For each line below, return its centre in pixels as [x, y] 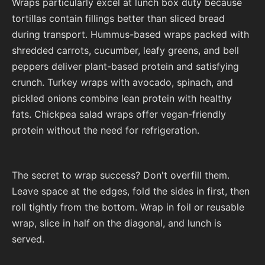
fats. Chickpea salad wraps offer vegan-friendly [119, 114]
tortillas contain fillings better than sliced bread [118, 18]
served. [28, 239]
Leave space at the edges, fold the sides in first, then [131, 191]
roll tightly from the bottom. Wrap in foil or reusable [128, 207]
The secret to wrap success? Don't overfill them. [121, 175]
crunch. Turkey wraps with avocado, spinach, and [122, 82]
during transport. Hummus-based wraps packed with [130, 34]
